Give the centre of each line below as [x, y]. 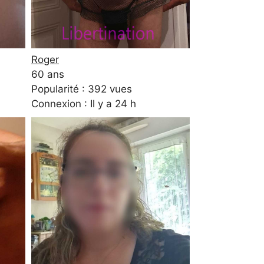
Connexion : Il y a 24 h [84, 103]
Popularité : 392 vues [82, 89]
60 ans [48, 74]
